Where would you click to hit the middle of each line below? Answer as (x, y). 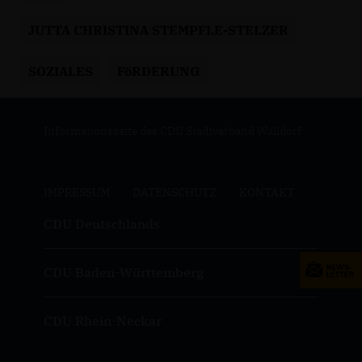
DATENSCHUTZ (174, 193)
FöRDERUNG (158, 72)
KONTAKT (266, 193)
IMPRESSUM (76, 193)
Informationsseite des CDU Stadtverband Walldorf (172, 131)
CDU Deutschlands (101, 224)
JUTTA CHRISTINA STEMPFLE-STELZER (158, 30)
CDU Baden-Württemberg (123, 273)
